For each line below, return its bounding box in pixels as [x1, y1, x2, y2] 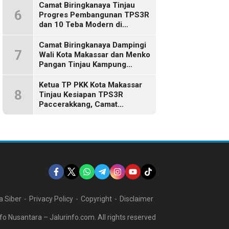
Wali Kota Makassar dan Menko [39, 50, 150, 59]
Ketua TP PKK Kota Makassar [39, 80, 142, 89]
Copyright [81, 195, 112, 203]
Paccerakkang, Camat [39, 100, 118, 109]
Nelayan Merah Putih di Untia [39, 70, 143, 79]
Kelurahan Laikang [39, 30, 105, 39]
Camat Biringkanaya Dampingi [39, 40, 146, 50]
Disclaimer [120, 195, 153, 203]
